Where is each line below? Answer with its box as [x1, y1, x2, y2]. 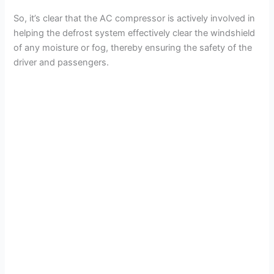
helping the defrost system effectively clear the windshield [13, 28, 256, 39]
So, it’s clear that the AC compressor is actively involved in [13, 13, 256, 24]
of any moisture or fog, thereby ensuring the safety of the [13, 42, 253, 54]
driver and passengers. [13, 57, 109, 68]
